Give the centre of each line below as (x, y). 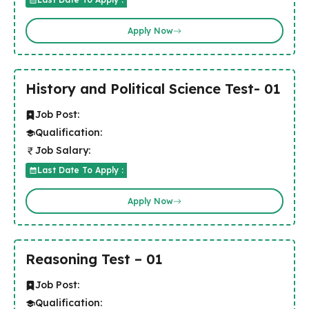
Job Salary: (63, 150)
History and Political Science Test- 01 (153, 89)
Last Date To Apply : (80, 170)
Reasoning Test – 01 (94, 259)
